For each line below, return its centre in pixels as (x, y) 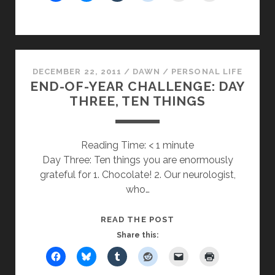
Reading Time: (115, 145)
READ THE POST (137, 219)
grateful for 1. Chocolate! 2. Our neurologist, (137, 175)
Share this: (137, 235)
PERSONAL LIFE (207, 72)
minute (178, 145)
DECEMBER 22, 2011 (77, 72)
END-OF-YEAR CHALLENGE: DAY (137, 86)
